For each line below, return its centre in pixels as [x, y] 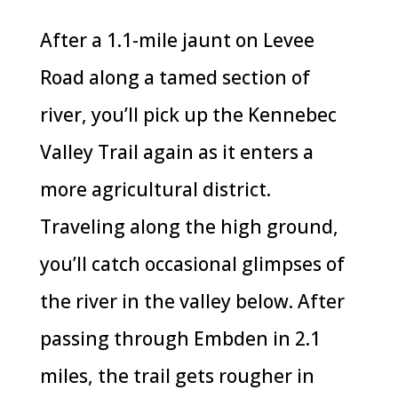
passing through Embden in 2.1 [180, 338]
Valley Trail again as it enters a [176, 151]
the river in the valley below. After [192, 301]
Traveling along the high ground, [189, 226]
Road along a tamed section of [175, 77]
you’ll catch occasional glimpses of [192, 263]
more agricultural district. [155, 189]
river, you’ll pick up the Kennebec [188, 114]
